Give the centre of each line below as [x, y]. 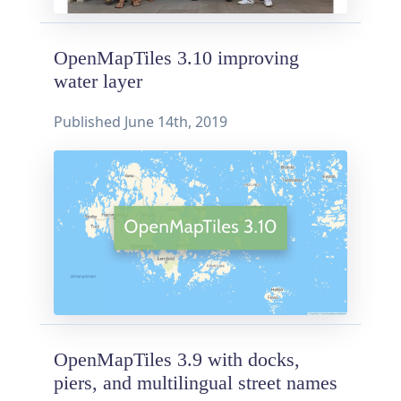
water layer [98, 81]
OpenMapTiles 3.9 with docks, [177, 359]
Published [89, 121]
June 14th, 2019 [176, 121]
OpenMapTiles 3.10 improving [176, 58]
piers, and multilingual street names [196, 383]
